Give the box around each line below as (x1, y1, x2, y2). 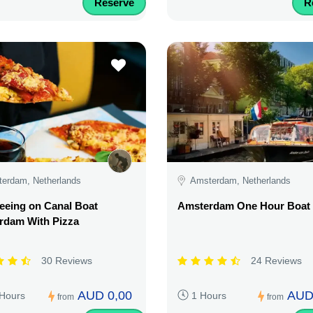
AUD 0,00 (78, 288, 132, 303)
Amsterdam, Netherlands (190, 175, 291, 186)
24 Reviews (251, 254, 302, 266)
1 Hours (191, 289, 226, 301)
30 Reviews (41, 254, 92, 266)
